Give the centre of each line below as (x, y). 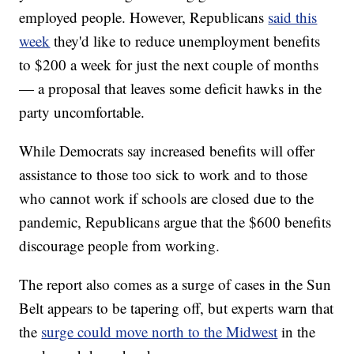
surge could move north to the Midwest (160, 332)
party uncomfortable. (82, 112)
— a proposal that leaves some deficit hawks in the (171, 88)
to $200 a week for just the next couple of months (169, 65)
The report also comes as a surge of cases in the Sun (175, 284)
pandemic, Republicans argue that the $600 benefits (175, 222)
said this (293, 17)
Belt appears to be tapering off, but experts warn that (177, 308)
